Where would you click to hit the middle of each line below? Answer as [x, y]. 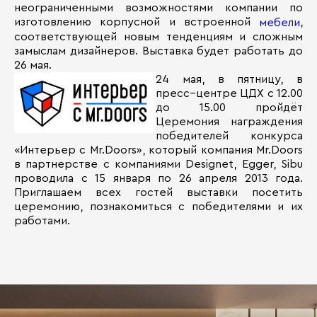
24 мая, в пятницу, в [229, 80]
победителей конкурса [229, 136]
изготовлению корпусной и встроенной [137, 22]
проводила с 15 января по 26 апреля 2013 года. [158, 179]
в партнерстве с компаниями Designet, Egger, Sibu [158, 165]
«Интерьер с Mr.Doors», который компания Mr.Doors [158, 150]
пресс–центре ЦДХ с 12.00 [229, 94]
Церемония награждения [229, 122]
